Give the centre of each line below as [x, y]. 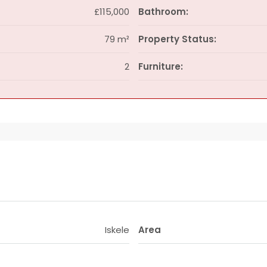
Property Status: [177, 39]
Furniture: [160, 66]
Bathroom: [163, 12]
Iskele [117, 230]
